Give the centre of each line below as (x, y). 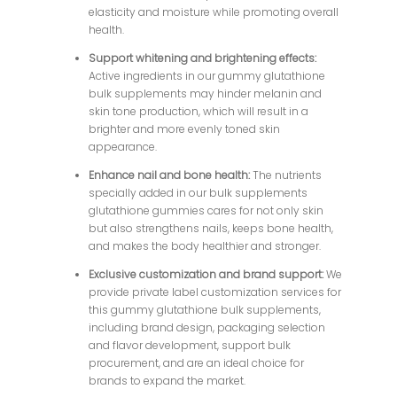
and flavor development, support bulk (190, 346)
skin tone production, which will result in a (199, 112)
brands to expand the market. (167, 381)
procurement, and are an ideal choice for (197, 363)
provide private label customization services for (215, 292)
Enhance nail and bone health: (171, 175)
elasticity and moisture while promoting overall (214, 12)
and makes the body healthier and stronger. (205, 246)
